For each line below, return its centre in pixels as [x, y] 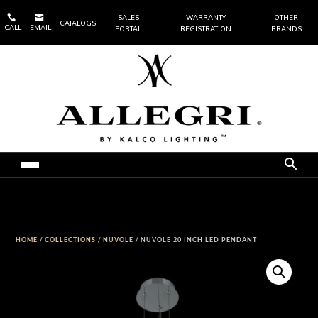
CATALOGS [78, 23]
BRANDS [286, 29]
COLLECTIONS [71, 239]
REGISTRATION [205, 29]
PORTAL [128, 29]
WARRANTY [205, 17]
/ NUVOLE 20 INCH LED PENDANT [196, 239]
